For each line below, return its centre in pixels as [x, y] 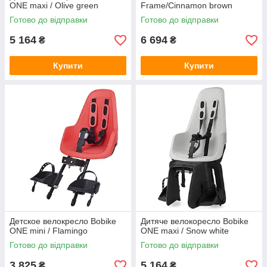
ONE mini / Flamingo [49, 231]
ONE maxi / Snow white [185, 231]
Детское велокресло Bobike [63, 221]
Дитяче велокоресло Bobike [195, 221]
